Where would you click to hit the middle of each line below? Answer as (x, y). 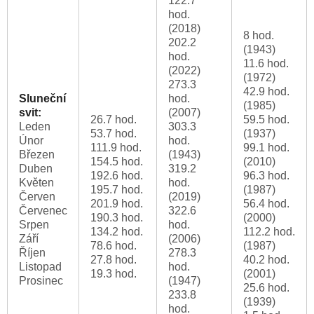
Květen (36, 183)
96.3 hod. (266, 176)
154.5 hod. (117, 162)
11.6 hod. (266, 64)
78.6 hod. (114, 246)
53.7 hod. (114, 134)
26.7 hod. (114, 120)
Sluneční (42, 99)
